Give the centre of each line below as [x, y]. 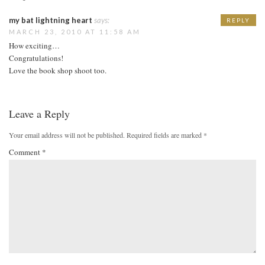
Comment [25, 152]
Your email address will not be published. [67, 135]
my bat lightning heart [51, 20]
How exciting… [34, 45]
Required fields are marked [165, 135]
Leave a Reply [39, 113]
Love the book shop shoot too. [58, 70]
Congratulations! [36, 58]
